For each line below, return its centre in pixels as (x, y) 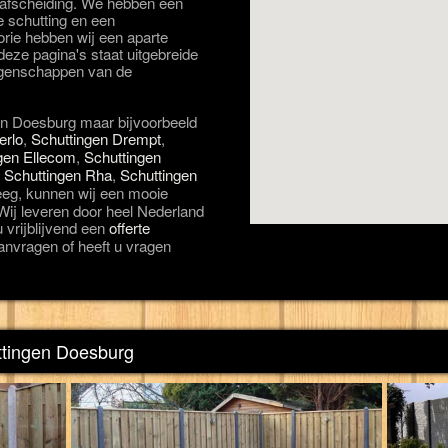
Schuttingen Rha (58, 174)
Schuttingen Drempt (96, 138)
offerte (129, 227)
